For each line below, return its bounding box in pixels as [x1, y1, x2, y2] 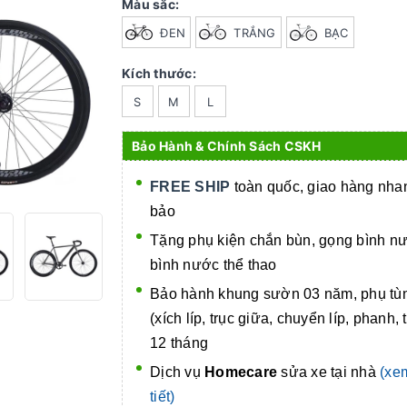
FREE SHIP [150, 178, 231, 194]
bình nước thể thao [150, 256, 277, 273]
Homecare [204, 363, 277, 380]
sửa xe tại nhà [281, 363, 380, 380]
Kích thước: [122, 65, 196, 82]
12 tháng [150, 334, 208, 351]
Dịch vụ [150, 363, 204, 380]
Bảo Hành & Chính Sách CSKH [132, 137, 322, 154]
